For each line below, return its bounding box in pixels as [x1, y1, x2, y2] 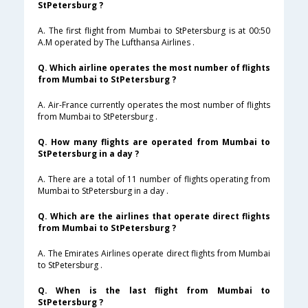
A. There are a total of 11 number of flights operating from [38, 173, 270, 186]
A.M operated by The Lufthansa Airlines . [38, 36, 195, 49]
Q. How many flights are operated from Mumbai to [38, 136, 270, 148]
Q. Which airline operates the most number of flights [38, 62, 270, 74]
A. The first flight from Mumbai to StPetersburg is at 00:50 [38, 25, 270, 37]
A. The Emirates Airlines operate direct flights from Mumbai [38, 247, 270, 260]
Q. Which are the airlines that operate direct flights [38, 210, 270, 223]
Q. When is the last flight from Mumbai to [38, 285, 270, 297]
